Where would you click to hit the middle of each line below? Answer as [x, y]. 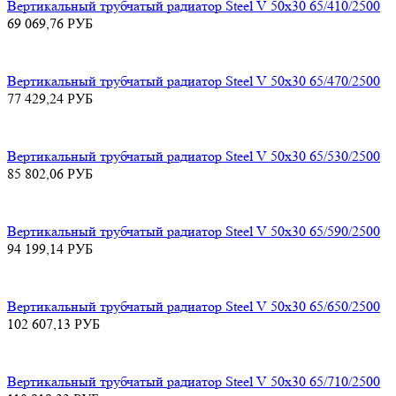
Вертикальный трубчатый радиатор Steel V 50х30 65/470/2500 [194, 80]
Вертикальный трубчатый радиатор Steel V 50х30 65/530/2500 [194, 156]
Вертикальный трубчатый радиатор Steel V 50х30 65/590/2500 [194, 231]
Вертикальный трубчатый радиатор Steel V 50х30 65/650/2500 [194, 306]
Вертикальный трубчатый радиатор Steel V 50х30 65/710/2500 [194, 381]
